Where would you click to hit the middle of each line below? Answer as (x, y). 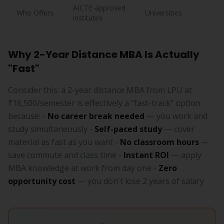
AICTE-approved (99, 8)
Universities (163, 13)
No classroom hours (159, 142)
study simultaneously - (51, 129)
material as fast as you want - (64, 142)
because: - (28, 116)
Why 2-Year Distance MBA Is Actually (104, 54)
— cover (178, 129)
